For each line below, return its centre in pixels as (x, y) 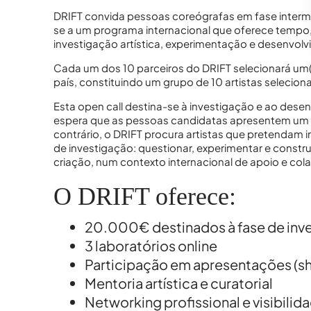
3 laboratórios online (151, 246)
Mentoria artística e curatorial (178, 283)
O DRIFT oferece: (144, 196)
